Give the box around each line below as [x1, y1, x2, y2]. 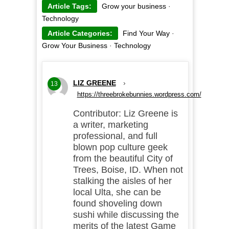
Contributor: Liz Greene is [73, 108, 178, 119]
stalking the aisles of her [73, 176, 172, 187]
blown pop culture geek [73, 142, 168, 153]
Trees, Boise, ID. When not [73, 165, 183, 175]
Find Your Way [122, 29, 170, 38]
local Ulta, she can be [73, 187, 161, 198]
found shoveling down [73, 198, 162, 209]
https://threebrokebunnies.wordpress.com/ [77, 90, 201, 99]
